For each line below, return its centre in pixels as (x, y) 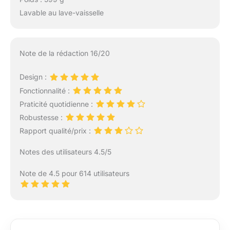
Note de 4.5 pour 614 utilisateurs (74, 174)
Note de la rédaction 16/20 (64, 53)
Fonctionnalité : (45, 90)
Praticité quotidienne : (57, 104)
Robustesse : (42, 117)
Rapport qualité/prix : (56, 131)
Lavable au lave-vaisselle (61, 12)
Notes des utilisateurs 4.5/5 (65, 152)
